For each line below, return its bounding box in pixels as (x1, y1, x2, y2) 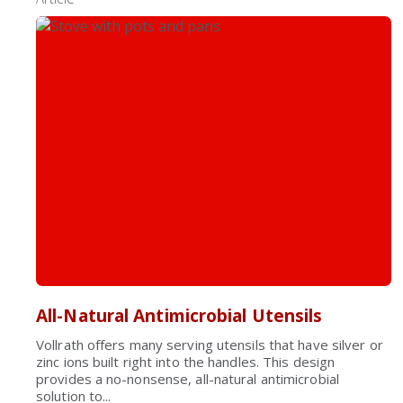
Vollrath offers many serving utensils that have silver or (36, 336, 383, 354)
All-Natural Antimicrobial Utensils (36, 304, 323, 327)
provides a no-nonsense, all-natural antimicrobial (36, 370, 339, 388)
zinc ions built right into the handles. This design (36, 353, 336, 371)
